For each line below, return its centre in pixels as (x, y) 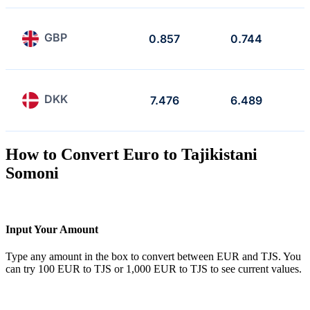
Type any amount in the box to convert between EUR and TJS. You (153, 257)
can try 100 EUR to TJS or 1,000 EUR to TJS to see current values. (154, 269)
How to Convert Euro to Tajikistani (131, 154)
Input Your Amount (52, 229)
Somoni (32, 173)
